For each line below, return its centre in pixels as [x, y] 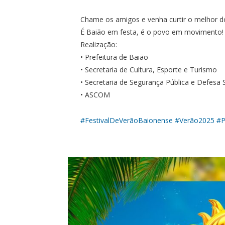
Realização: [99, 44]
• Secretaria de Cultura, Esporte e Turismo [149, 69]
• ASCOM [95, 94]
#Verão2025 [195, 120]
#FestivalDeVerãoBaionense [127, 120]
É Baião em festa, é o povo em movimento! [152, 32]
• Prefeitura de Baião [115, 57]
